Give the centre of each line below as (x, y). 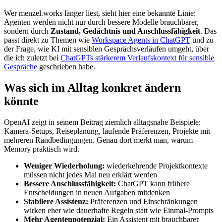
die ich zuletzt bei (32, 58)
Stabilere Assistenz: (56, 202)
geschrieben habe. (66, 67)
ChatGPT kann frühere (153, 184)
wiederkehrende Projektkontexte (156, 166)
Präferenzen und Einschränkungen (143, 202)
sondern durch (27, 31)
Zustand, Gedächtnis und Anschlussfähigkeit (125, 31)
